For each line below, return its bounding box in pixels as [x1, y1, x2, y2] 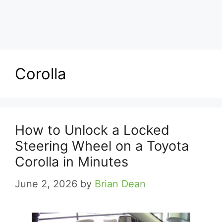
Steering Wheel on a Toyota [15, 138, 189, 154]
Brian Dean [95, 178, 146, 190]
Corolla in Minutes [15, 154, 128, 170]
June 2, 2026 [15, 178, 77, 190]
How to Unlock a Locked [15, 122, 169, 138]
